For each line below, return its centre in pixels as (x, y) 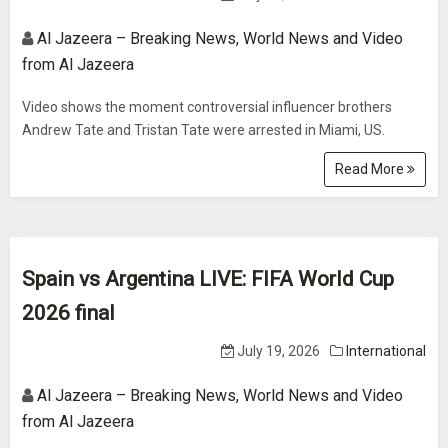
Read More (371, 169)
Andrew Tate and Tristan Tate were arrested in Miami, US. (203, 130)
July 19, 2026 (277, 351)
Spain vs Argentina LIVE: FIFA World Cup (208, 279)
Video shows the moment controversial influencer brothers (207, 107)
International (386, 351)
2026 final (68, 313)
